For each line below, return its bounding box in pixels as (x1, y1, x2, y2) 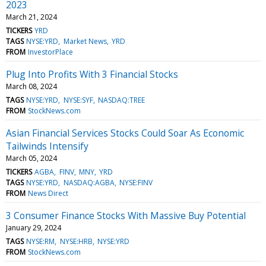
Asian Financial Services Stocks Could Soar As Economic (6, 126, 244, 140)
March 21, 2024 (6, 11, 57, 22)
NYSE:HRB (59, 236, 93, 246)
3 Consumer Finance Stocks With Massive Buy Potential (6, 208, 246, 222)
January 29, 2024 (6, 222, 61, 233)
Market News (63, 36, 107, 46)
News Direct (28, 188, 69, 198)
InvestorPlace (28, 46, 74, 57)
